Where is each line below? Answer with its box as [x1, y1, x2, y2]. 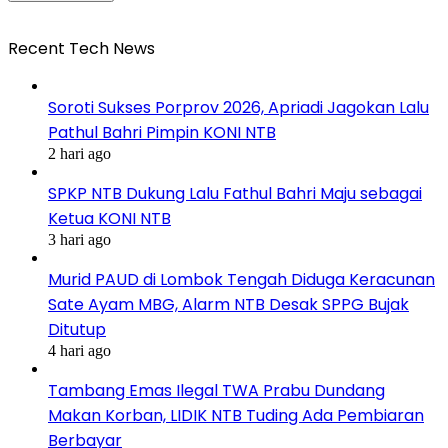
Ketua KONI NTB [48, 206, 171, 230]
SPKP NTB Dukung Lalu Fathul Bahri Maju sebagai [48, 181, 422, 205]
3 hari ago [48, 230, 111, 248]
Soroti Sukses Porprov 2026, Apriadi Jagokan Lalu [48, 95, 429, 119]
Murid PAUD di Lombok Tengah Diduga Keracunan [48, 267, 435, 291]
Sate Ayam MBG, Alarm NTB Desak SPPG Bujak [48, 292, 409, 316]
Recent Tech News [8, 36, 155, 60]
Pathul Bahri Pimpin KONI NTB [48, 120, 276, 144]
